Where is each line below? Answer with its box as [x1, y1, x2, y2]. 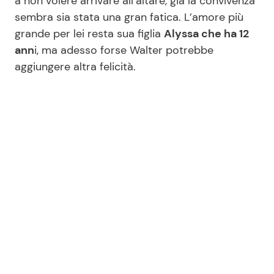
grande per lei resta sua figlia [15, 26, 164, 42]
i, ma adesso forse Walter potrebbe [34, 43, 213, 58]
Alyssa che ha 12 [164, 26, 249, 42]
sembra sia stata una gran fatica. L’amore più [15, 10, 243, 25]
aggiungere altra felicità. [15, 59, 136, 75]
